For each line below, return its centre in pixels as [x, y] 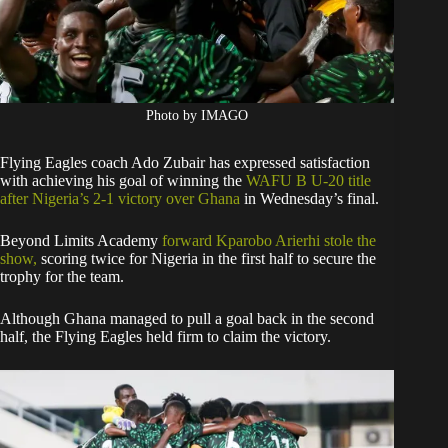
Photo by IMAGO [197, 116]
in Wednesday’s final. [309, 199]
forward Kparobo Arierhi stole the [269, 241]
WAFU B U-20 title [308, 181]
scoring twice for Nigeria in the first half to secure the [206, 259]
